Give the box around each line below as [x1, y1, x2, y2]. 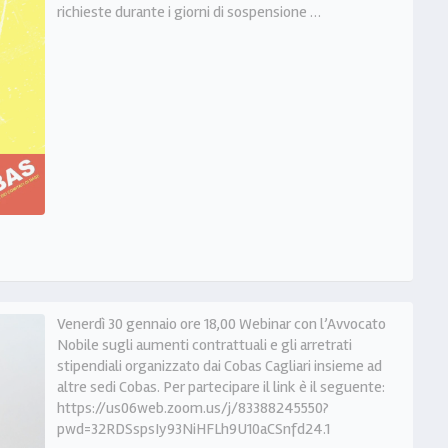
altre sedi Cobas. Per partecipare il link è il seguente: [56, 376, 385, 397]
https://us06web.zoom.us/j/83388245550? [56, 397, 329, 418]
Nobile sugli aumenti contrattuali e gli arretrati [56, 334, 352, 355]
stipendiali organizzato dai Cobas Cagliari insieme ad [56, 355, 382, 376]
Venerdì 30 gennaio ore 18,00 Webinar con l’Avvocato [56, 313, 386, 334]
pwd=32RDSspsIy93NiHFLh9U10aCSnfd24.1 [56, 418, 330, 439]
